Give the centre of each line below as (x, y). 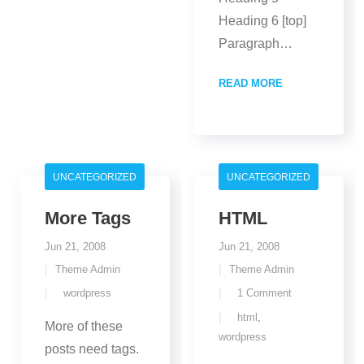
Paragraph (249, 43)
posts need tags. (92, 349)
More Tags (88, 218)
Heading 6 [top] (262, 21)
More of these (84, 326)
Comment (269, 293)
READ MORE (251, 83)
